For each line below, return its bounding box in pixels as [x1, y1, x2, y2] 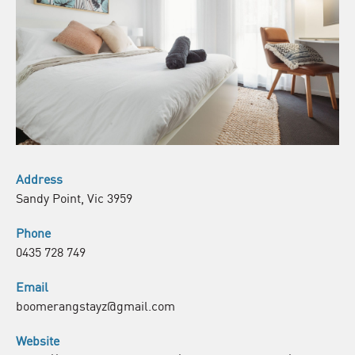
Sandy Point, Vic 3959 [16, 187, 132, 207]
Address [16, 168, 63, 188]
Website [16, 330, 59, 349]
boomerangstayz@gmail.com [16, 295, 175, 315]
